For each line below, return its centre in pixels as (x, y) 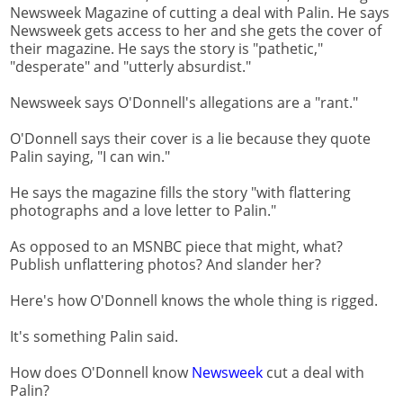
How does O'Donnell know (101, 373)
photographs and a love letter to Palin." (143, 211)
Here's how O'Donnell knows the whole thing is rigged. (194, 301)
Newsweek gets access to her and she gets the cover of (196, 31)
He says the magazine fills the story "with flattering (180, 193)
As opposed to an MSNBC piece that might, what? (176, 247)
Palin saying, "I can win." (90, 157)
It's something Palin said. (94, 337)
